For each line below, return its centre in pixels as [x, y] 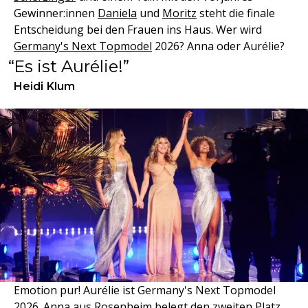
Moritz [179, 13]
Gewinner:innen [56, 13]
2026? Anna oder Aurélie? [218, 46]
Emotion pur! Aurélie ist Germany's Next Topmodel [145, 290]
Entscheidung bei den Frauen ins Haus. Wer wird [138, 29]
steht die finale [236, 13]
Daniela [117, 13]
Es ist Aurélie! [68, 66]
